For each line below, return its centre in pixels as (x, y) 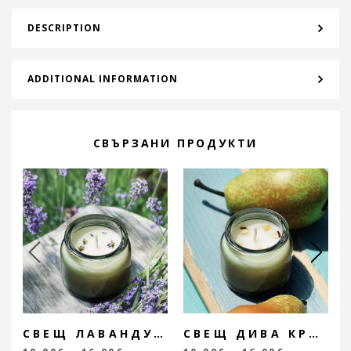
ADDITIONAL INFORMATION (103, 78)
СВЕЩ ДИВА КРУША (314, 333)
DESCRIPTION (64, 27)
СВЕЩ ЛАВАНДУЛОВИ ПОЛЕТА (159, 333)
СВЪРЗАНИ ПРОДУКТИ (175, 143)
